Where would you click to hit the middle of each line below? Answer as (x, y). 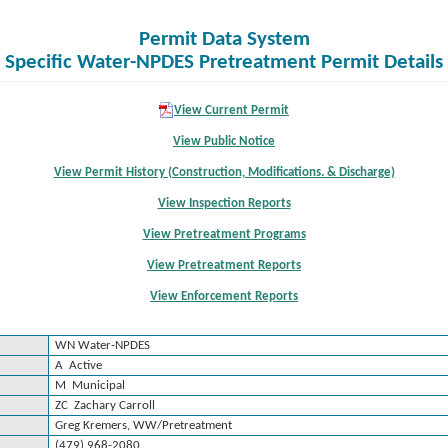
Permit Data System (224, 39)
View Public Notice (224, 141)
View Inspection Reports (224, 203)
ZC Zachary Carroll (105, 405)
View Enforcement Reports (224, 296)
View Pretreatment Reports (224, 265)
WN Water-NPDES (102, 345)
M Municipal (90, 385)
